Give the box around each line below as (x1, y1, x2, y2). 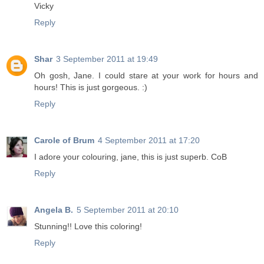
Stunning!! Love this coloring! (34, 222, 142, 232)
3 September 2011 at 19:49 (56, 54, 158, 64)
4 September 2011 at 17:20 (98, 136, 200, 146)
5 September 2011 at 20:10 (77, 205, 179, 215)
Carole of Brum (34, 136, 94, 146)
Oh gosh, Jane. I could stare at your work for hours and (34, 71, 258, 81)
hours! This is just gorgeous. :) (34, 82, 147, 93)
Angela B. (34, 205, 73, 215)
